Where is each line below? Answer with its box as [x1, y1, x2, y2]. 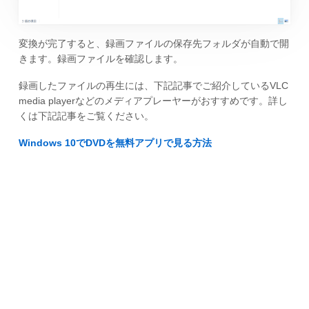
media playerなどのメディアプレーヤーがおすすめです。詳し [18, 94, 288, 106]
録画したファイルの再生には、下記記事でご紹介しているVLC [18, 79, 288, 91]
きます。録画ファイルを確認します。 [18, 53, 183, 65]
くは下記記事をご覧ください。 [18, 110, 154, 121]
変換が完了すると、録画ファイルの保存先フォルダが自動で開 [18, 38, 289, 50]
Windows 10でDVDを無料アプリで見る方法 [18, 137, 212, 148]
